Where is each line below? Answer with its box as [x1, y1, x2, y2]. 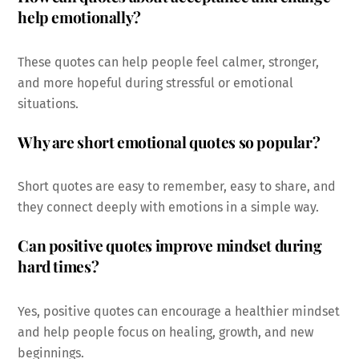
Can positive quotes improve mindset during [18, 235, 322, 256]
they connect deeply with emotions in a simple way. [18, 200, 320, 216]
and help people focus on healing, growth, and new [18, 324, 314, 340]
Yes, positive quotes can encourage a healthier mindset [18, 303, 341, 319]
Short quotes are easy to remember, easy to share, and [18, 179, 337, 195]
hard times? [18, 256, 99, 277]
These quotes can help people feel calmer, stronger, [18, 54, 320, 70]
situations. [18, 95, 79, 111]
